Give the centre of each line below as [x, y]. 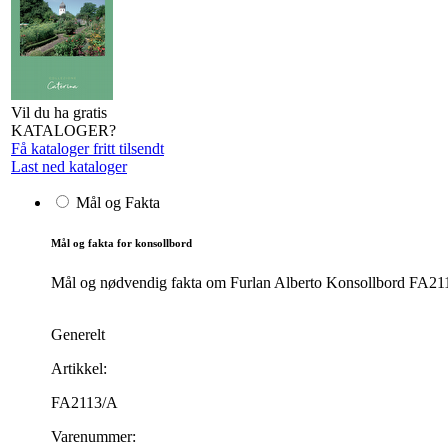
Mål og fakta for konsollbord [121, 242]
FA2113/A [84, 402]
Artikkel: [79, 368]
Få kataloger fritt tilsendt [87, 148]
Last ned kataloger [69, 166]
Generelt [78, 334]
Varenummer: [93, 436]
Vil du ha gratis [59, 112]
